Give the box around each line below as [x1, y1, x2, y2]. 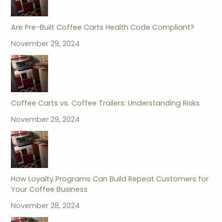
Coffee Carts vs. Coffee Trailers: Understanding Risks [11, 98, 200, 109]
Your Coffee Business [11, 184, 88, 195]
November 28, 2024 [11, 201, 80, 211]
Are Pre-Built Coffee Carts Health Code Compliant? [11, 22, 195, 33]
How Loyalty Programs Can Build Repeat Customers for [11, 174, 209, 184]
